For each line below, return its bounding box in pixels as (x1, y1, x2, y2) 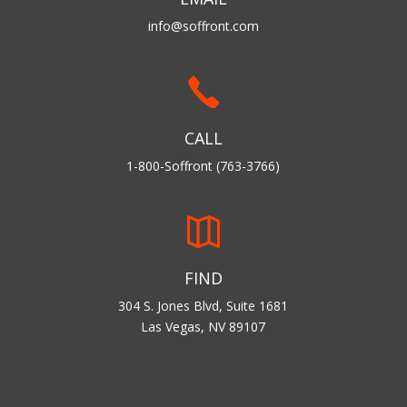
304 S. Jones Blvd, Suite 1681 (118, 297, 289, 315)
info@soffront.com (147, 17, 259, 35)
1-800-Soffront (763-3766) (126, 157, 281, 175)
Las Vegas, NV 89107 (141, 318, 266, 336)
